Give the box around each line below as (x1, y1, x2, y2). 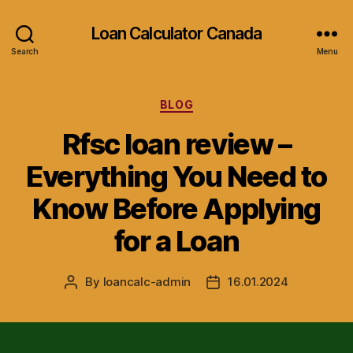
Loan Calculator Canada (91, 23, 262, 43)
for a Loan (113, 223, 240, 258)
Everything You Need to (26, 158, 327, 194)
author (70, 292, 107, 307)
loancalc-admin (102, 273, 191, 289)
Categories (176, 93, 246, 110)
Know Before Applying (32, 191, 321, 226)
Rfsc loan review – (61, 126, 292, 162)
